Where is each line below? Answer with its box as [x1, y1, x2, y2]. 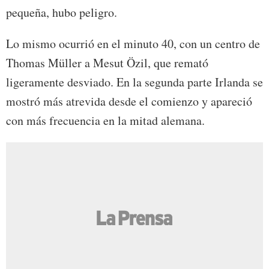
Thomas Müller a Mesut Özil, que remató [6, 55, 208, 71]
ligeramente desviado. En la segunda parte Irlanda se [6, 74, 263, 91]
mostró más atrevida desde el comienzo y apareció [6, 93, 252, 110]
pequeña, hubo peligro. [6, 4, 117, 21]
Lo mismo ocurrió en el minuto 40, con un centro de [6, 35, 260, 52]
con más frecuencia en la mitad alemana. [6, 112, 205, 129]
